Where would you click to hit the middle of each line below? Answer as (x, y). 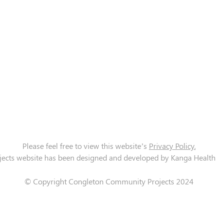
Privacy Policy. (172, 146)
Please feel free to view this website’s (85, 146)
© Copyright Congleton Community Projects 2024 (109, 181)
